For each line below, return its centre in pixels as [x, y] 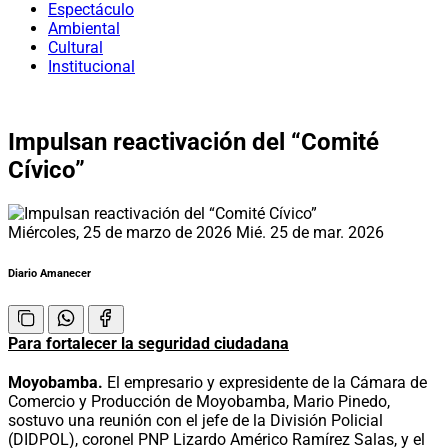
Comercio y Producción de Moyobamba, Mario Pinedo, [199, 401]
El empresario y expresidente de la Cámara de [265, 382]
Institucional [91, 66]
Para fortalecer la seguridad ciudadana [148, 343]
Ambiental [84, 28]
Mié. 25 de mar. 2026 [310, 232]
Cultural [75, 47]
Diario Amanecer [49, 273]
